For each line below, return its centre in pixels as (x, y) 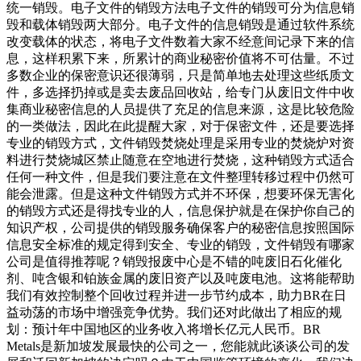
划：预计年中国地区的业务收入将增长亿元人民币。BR (164, 329)
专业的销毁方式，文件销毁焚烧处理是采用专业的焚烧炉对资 (180, 143)
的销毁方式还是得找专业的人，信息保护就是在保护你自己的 (180, 210)
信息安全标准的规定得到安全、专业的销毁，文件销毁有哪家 (180, 244)
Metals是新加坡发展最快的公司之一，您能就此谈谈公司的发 (178, 346)
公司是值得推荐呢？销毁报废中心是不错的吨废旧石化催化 (174, 261)
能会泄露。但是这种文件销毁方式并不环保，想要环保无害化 (180, 193)
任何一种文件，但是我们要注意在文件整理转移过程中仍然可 (180, 176)
